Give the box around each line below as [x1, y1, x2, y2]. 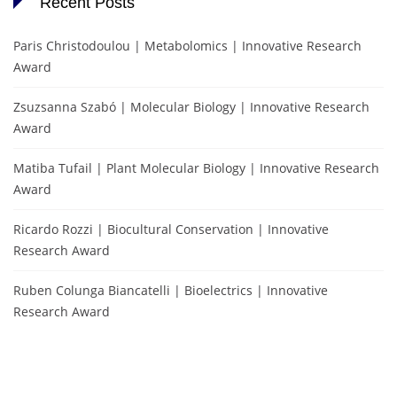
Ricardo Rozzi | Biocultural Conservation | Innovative [13, 220, 329, 237]
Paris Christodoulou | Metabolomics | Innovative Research [13, 36, 362, 54]
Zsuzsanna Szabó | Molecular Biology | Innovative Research [13, 97, 370, 115]
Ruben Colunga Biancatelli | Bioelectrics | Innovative [13, 281, 328, 299]
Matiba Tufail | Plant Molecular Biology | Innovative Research [13, 159, 379, 176]
